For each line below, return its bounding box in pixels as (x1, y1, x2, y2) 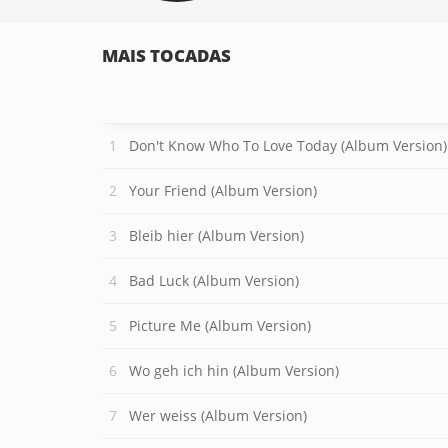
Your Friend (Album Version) (129, 181, 317, 200)
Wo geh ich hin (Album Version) (129, 361, 339, 380)
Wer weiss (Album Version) (129, 406, 307, 425)
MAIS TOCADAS (102, 44, 231, 67)
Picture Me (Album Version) (129, 316, 311, 335)
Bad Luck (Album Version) (129, 271, 299, 290)
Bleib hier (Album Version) (129, 226, 304, 245)
